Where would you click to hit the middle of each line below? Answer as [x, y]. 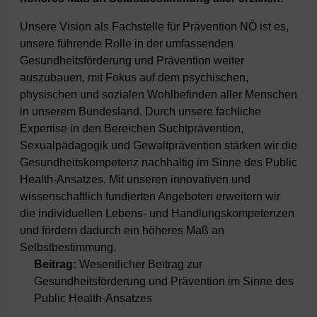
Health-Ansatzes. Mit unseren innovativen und [135, 180]
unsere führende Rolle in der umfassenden [127, 44]
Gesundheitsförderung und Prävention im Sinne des [164, 282]
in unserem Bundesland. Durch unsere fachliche [140, 112]
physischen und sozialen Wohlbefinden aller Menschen [158, 95]
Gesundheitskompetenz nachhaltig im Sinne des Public [158, 163]
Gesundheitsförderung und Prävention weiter [132, 61]
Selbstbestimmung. [68, 248]
